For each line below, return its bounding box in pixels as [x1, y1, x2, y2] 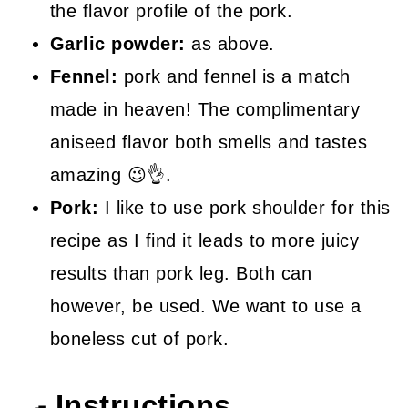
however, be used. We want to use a [49, 295, 362, 316]
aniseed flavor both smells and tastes [49, 131, 368, 152]
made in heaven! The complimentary [49, 98, 361, 119]
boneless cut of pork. [49, 328, 229, 349]
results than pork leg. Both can [49, 262, 312, 283]
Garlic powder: [49, 33, 186, 54]
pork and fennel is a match [117, 66, 351, 87]
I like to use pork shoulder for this [98, 197, 391, 218]
